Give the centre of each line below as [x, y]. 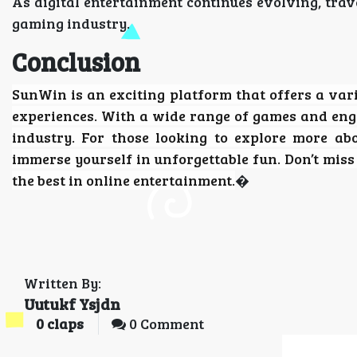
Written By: [63, 283]
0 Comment [165, 324]
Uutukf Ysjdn [72, 304]
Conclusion [76, 62]
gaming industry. [71, 23]
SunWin [39, 94]
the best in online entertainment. [124, 180]
